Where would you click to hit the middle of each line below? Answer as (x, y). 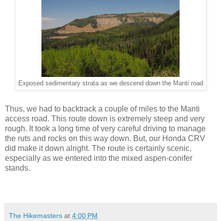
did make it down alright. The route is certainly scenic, (98, 148)
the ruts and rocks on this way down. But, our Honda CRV (105, 139)
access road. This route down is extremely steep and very (105, 119)
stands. (18, 168)
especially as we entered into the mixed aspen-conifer (99, 158)
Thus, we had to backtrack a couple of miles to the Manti (102, 109)
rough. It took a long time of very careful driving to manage (105, 129)
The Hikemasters (36, 216)
